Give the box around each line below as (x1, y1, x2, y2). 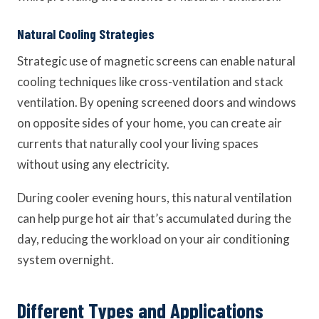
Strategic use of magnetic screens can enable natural (17, 53, 296, 68)
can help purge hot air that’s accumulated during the (17, 211, 291, 226)
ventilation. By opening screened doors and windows (17, 95, 296, 110)
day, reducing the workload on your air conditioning (17, 231, 290, 246)
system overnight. (17, 252, 114, 267)
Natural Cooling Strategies (17, 26, 155, 42)
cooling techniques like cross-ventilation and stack (17, 74, 283, 89)
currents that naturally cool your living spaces (17, 136, 258, 151)
